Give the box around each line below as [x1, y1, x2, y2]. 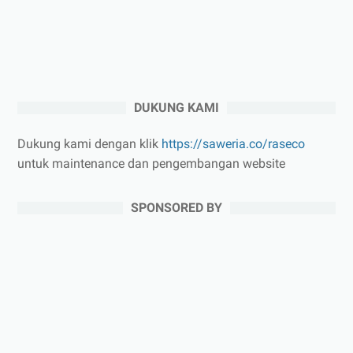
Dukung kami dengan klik [17, 136, 162, 151]
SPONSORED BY [131, 199, 222, 215]
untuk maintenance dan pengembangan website [17, 155, 285, 171]
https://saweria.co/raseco [162, 136, 305, 151]
